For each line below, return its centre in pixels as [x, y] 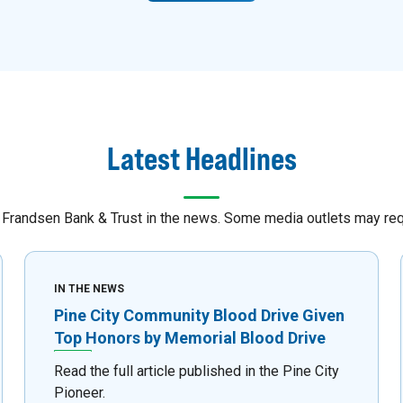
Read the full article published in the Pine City [196, 372]
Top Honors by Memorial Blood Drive [189, 337]
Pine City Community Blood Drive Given [199, 315]
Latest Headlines [201, 159]
